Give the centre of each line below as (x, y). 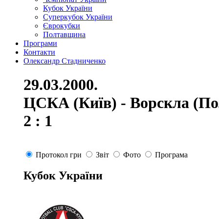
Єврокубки (62, 26)
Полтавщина (64, 34)
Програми (40, 43)
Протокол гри (59, 154)
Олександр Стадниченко (65, 61)
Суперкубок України (78, 17)
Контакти (39, 52)
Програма (171, 154)
